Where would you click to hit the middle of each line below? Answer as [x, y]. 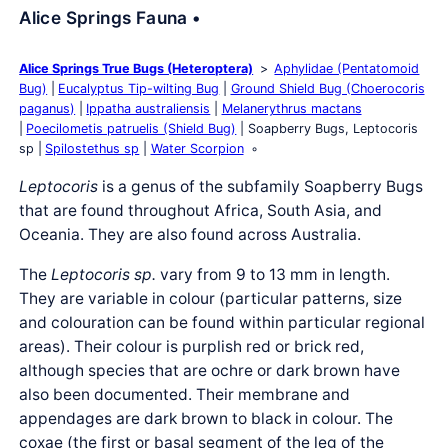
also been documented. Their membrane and [185, 394]
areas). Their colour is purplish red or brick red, [192, 346]
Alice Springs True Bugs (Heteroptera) [136, 69]
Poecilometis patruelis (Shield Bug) [131, 129]
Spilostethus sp [92, 149]
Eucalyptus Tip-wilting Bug [139, 89]
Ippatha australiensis [148, 109]
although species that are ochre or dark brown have [210, 370]
